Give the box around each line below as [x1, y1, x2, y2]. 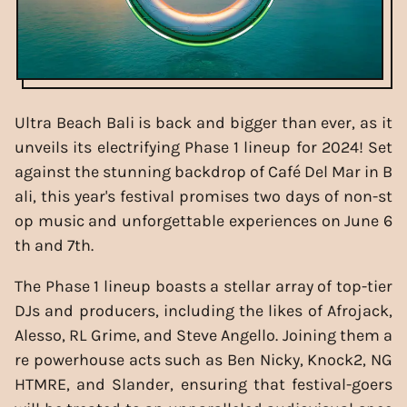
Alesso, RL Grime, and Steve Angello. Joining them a [15, 324, 392, 345]
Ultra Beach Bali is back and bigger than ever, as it [15, 112, 392, 133]
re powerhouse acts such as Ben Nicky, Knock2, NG [15, 349, 392, 370]
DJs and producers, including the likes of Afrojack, [15, 300, 392, 321]
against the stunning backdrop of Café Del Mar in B [15, 161, 392, 182]
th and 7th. [15, 234, 94, 255]
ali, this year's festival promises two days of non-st [15, 185, 392, 206]
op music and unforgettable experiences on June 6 [15, 210, 392, 231]
